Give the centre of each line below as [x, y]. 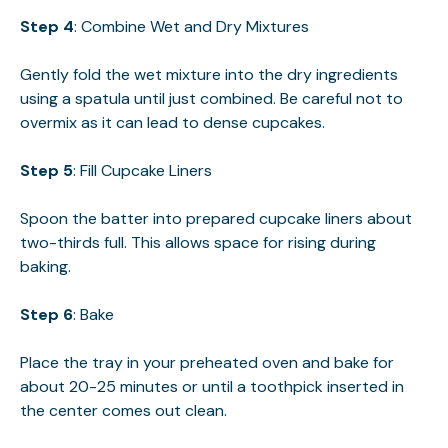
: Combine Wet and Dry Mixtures [191, 26]
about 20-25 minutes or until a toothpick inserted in [212, 386]
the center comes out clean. [123, 410]
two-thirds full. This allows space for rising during [198, 242]
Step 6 [46, 314]
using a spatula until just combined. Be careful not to [211, 98]
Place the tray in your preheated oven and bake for [207, 362]
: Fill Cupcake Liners [142, 170]
